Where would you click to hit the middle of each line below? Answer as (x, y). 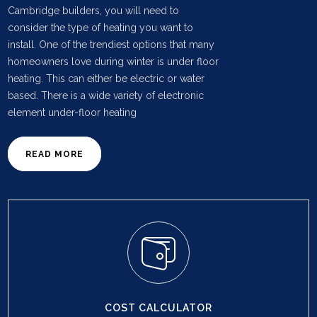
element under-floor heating (73, 113)
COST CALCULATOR (158, 308)
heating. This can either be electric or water (106, 79)
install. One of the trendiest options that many (111, 45)
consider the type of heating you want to (101, 28)
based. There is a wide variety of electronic (106, 96)
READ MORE (55, 154)
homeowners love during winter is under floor (114, 62)
